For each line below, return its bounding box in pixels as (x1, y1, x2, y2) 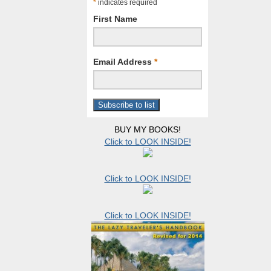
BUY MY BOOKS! (114, 125, 181, 134)
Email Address (93, 57, 154, 67)
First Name (93, 14, 137, 24)
